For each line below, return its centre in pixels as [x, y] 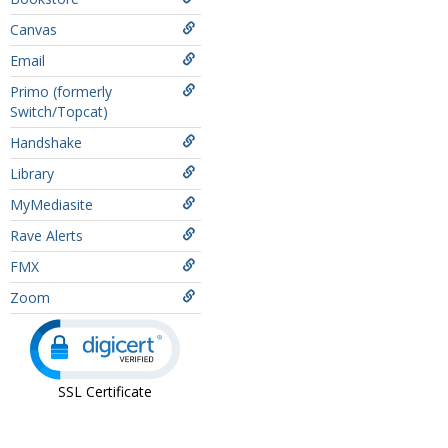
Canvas [33, 29]
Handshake [46, 142]
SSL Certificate [105, 391]
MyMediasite [51, 204]
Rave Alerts [46, 235]
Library [32, 173]
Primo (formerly [61, 91]
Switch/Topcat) [59, 111]
